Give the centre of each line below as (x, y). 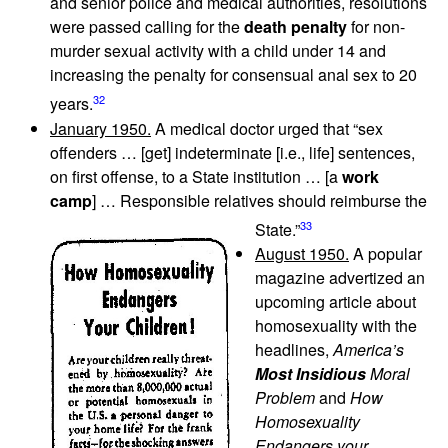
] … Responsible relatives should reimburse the (259, 200)
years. (71, 104)
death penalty (295, 27)
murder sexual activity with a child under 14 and (218, 51)
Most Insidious (310, 373)
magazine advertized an (340, 277)
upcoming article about (335, 301)
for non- (376, 27)
